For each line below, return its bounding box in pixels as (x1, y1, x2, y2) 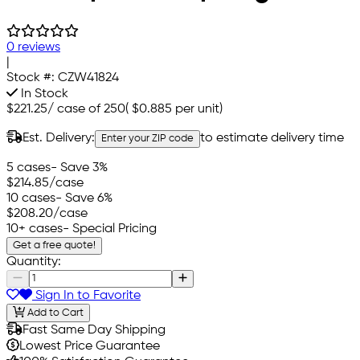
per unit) (172, 102, 223, 116)
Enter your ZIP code (101, 133, 194, 144)
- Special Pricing (63, 222, 157, 235)
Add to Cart (24, 308, 84, 319)
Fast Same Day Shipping (22, 324, 166, 337)
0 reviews (6, 40, 60, 54)
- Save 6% (55, 191, 112, 205)
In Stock (18, 87, 68, 100)
